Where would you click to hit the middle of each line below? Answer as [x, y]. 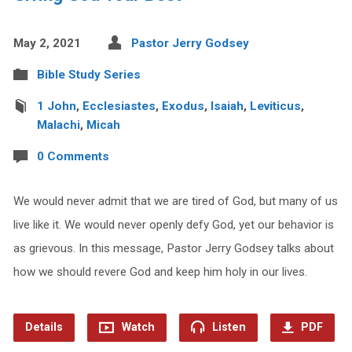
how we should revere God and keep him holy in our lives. [160, 272]
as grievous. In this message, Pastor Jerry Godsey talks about [173, 249]
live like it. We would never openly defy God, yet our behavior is [173, 225]
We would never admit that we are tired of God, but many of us [175, 202]
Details [44, 328]
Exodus [183, 106]
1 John [56, 106]
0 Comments [73, 157]
